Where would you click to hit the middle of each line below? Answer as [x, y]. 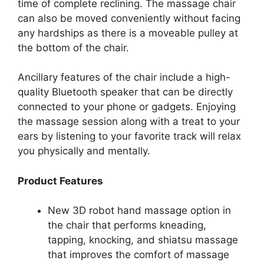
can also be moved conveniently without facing [129, 18]
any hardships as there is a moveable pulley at [128, 33]
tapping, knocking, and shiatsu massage [143, 240]
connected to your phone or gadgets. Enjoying [127, 107]
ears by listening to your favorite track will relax [129, 136]
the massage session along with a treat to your [129, 122]
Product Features [60, 181]
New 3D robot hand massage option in [139, 211]
